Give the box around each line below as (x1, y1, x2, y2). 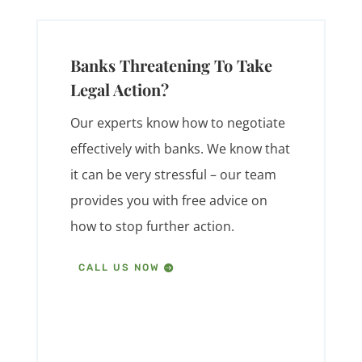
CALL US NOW (78, 262, 161, 274)
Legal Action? (69, 78, 169, 100)
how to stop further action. (69, 217, 234, 235)
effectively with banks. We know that (69, 139, 290, 158)
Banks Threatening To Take (69, 53, 272, 76)
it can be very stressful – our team (69, 165, 276, 183)
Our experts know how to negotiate (69, 113, 285, 132)
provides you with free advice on (69, 191, 267, 209)
